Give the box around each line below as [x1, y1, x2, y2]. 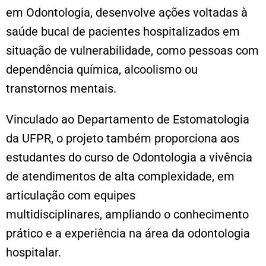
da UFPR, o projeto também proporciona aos [6, 131, 239, 145]
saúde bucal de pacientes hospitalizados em [6, 24, 240, 39]
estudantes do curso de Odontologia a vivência [6, 150, 252, 164]
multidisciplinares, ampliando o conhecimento [6, 207, 249, 221]
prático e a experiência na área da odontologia [6, 226, 250, 240]
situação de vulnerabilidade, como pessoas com [6, 43, 259, 58]
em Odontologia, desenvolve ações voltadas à [6, 5, 248, 20]
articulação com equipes [6, 188, 135, 202]
